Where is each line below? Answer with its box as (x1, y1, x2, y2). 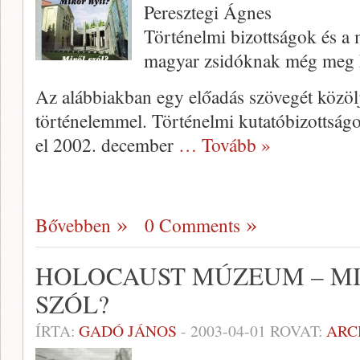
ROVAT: (266, 320, 326, 342)
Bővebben (35, 212, 111, 238)
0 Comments (145, 212, 240, 238)
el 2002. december (35, 132, 178, 157)
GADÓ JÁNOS (79, 320, 177, 342)
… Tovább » (178, 132, 271, 157)
